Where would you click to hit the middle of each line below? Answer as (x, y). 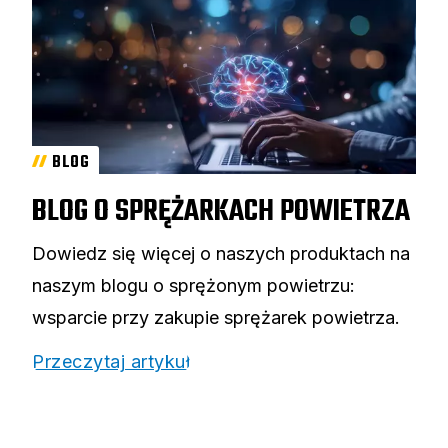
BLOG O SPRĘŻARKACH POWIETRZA (221, 212)
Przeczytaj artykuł (111, 362)
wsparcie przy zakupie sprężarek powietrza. (216, 318)
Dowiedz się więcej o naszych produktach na (221, 254)
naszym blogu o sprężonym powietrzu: (193, 286)
